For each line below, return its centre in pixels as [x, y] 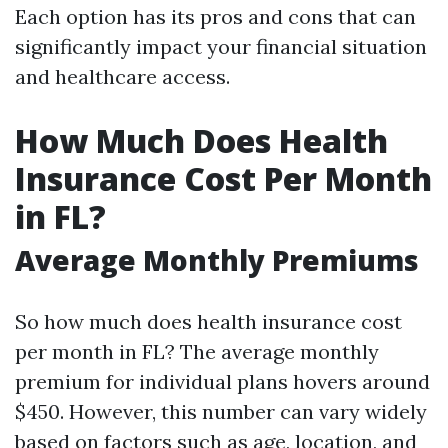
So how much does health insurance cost [208, 321]
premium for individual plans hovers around [222, 381]
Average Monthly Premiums [217, 260]
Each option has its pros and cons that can [215, 16]
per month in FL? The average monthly [197, 351]
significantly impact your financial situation [221, 46]
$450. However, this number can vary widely [221, 411]
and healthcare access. [122, 76]
